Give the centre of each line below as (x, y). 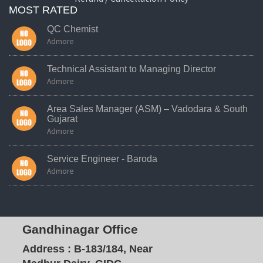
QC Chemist (73, 29)
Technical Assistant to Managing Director (131, 69)
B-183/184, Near (112, 249)
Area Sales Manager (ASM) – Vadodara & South (147, 109)
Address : (46, 249)
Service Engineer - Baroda (102, 159)
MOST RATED (43, 10)
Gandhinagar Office (80, 229)
